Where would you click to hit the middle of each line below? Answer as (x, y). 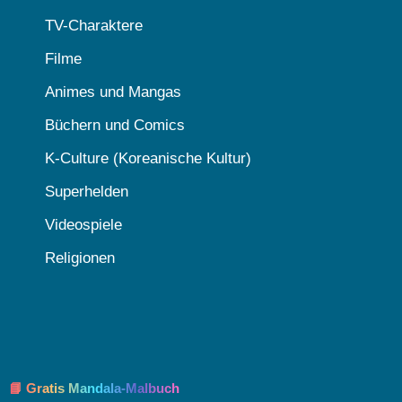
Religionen (80, 258)
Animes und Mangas (113, 92)
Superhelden (87, 191)
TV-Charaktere (94, 25)
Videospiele (83, 224)
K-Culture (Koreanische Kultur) (148, 158)
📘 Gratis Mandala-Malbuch (94, 388)
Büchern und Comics (115, 125)
